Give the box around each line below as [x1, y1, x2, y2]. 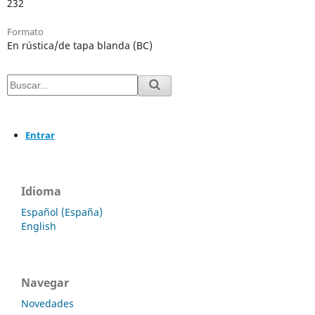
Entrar [25, 129, 55, 142]
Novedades [21, 296, 74, 310]
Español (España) [21, 205, 103, 219]
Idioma [21, 183, 61, 199]
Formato [6, 25, 44, 39]
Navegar [21, 274, 69, 290]
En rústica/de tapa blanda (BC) [6, 39, 153, 53]
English [21, 219, 56, 233]
